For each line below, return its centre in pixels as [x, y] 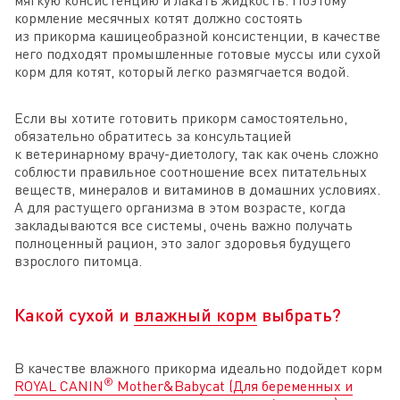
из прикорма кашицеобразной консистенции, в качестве [197, 35]
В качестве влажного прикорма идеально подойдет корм [198, 367]
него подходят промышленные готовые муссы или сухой [197, 53]
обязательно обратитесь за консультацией [153, 135]
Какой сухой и [74, 314]
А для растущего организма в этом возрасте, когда [180, 207]
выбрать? [299, 314]
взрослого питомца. [78, 260]
